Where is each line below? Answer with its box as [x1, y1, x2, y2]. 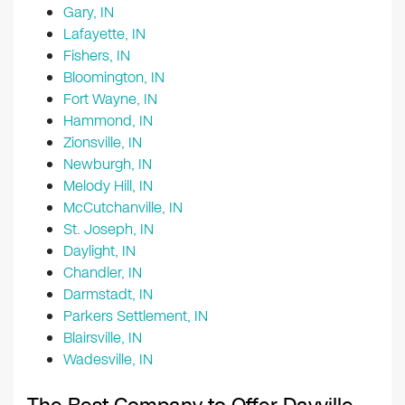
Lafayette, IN [63, 24, 146, 45]
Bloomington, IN [63, 67, 165, 89]
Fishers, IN [63, 45, 130, 67]
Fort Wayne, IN [63, 89, 157, 110]
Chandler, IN [63, 262, 142, 284]
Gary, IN [63, 2, 114, 24]
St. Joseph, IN [63, 219, 154, 240]
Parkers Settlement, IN [63, 306, 208, 327]
